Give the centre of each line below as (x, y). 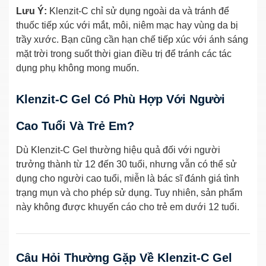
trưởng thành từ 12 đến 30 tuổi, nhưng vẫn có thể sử (126, 164)
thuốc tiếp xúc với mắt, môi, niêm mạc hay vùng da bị (127, 25)
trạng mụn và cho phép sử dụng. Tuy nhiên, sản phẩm (129, 192)
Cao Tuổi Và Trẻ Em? (75, 126)
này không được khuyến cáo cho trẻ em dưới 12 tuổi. (128, 207)
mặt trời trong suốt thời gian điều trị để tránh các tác (124, 53)
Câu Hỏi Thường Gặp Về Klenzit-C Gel (124, 257)
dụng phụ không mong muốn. (77, 68)
